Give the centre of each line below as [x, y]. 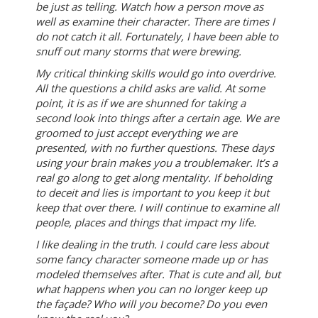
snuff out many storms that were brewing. [138, 51]
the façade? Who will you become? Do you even [151, 304]
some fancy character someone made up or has [152, 259]
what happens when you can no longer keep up [151, 289]
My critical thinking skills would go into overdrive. [156, 73]
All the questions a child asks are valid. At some [150, 88]
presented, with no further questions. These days [155, 148]
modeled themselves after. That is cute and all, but [158, 274]
